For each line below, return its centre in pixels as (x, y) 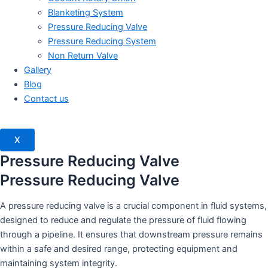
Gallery (38, 70)
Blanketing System (86, 12)
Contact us (46, 98)
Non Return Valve (83, 55)
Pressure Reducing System (102, 41)
